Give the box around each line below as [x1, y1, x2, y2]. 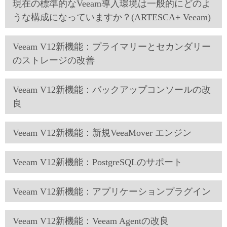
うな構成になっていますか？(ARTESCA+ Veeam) [13, 12, 211, 22]
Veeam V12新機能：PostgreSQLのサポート [13, 157, 182, 167]
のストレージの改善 [13, 55, 95, 65]
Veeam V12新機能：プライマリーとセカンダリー [13, 42, 211, 52]
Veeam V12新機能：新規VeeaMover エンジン [13, 128, 192, 138]
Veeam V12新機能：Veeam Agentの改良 [13, 216, 169, 226]
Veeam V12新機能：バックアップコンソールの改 [13, 85, 211, 95]
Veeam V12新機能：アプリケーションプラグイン [13, 186, 211, 197]
